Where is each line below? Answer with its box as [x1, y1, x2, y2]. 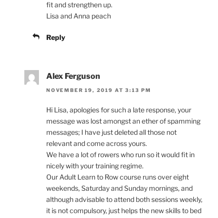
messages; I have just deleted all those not [46, 127, 177, 136]
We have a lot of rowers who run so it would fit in [46, 150, 195, 159]
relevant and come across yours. [46, 139, 147, 147]
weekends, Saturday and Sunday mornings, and [46, 183, 193, 192]
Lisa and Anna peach [46, 12, 111, 20]
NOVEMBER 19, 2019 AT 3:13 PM [46, 87, 151, 93]
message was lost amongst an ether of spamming [46, 116, 200, 125]
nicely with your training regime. [46, 161, 144, 170]
